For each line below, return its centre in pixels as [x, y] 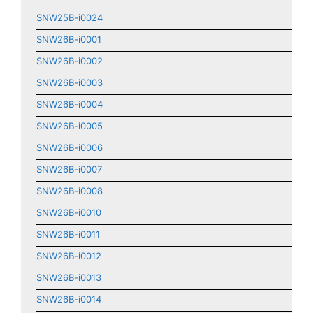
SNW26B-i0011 [68, 234]
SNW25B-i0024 [70, 17]
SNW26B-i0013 [69, 277]
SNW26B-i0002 [70, 61]
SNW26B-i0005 [70, 126]
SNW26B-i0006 [70, 147]
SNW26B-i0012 [69, 256]
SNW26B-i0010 [69, 212]
